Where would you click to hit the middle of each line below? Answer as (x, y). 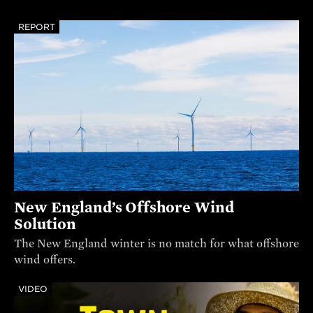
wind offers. (45, 260)
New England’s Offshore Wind (124, 208)
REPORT (37, 27)
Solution (45, 225)
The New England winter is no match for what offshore (156, 244)
